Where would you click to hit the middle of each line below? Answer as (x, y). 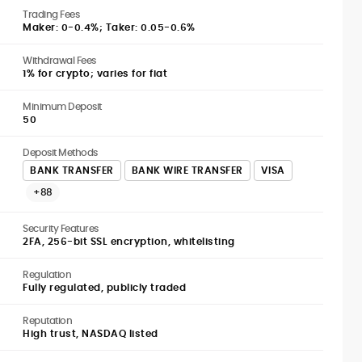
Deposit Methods (60, 152)
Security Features (61, 228)
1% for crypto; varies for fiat (95, 73)
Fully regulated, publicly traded (104, 287)
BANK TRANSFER (72, 170)
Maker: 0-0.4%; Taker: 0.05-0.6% (109, 27)
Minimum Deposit (62, 106)
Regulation (47, 274)
